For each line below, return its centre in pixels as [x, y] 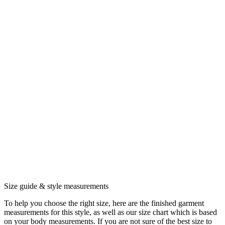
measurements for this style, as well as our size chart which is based [110, 212]
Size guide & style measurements [56, 186]
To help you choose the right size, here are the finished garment [104, 203]
